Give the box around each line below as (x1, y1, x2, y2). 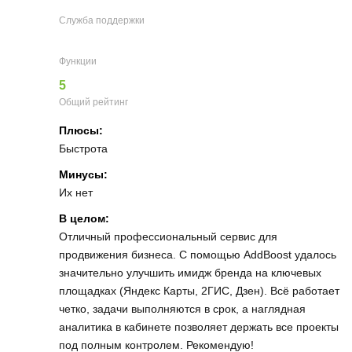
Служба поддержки (59, 15, 145, 26)
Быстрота (59, 142, 108, 155)
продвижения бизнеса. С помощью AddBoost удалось (59, 248, 336, 261)
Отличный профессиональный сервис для (59, 230, 277, 243)
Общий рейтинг (59, 97, 128, 108)
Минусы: (59, 168, 108, 181)
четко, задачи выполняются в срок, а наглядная (59, 302, 306, 315)
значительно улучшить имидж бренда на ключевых (59, 266, 321, 279)
